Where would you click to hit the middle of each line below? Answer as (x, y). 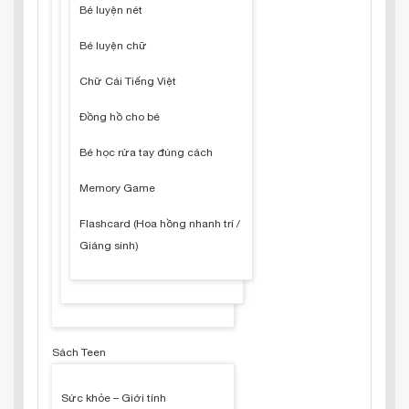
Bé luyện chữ (113, 46)
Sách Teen (79, 352)
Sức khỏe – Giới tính (114, 398)
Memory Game (117, 188)
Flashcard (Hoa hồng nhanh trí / (160, 224)
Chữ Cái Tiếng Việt (128, 81)
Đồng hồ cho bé (120, 117)
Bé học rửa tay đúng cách (146, 152)
